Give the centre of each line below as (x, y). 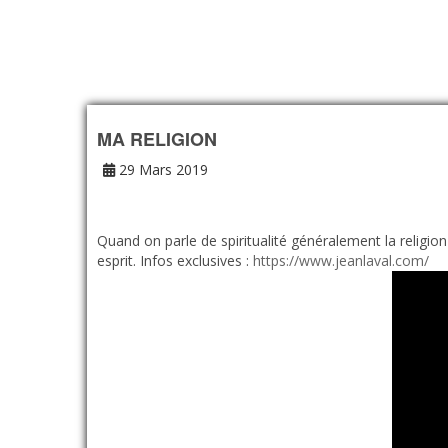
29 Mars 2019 (161, 169)
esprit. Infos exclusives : (175, 260)
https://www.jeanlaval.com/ (341, 260)
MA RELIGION (157, 139)
